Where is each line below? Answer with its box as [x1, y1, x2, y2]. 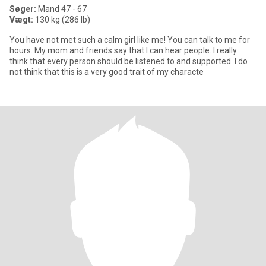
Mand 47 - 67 [36, 4, 87, 14]
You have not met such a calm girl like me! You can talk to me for [9, 35, 250, 45]
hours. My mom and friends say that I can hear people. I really [9, 46, 237, 55]
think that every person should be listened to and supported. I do [9, 56, 248, 66]
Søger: [9, 4, 36, 14]
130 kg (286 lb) [33, 15, 90, 24]
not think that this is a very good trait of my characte [9, 67, 204, 77]
